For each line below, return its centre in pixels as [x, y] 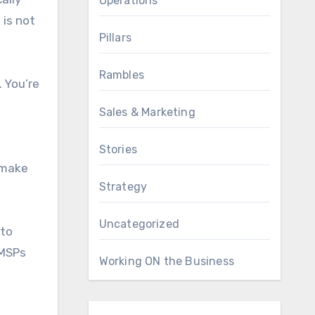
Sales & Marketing [147, 112]
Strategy [123, 187]
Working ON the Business [167, 261]
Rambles [121, 75]
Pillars [115, 38]
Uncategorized [139, 224]
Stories [118, 149]
